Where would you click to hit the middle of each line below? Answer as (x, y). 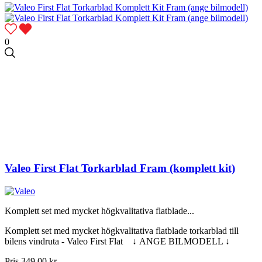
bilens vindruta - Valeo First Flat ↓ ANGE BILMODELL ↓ (118, 242)
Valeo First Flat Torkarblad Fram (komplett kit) (120, 168)
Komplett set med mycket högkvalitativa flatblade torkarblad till (122, 231)
